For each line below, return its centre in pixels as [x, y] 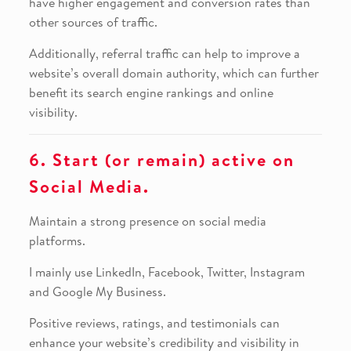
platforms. [57, 240]
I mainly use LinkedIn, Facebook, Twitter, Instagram [166, 271]
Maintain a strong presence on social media [147, 221]
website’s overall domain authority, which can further [174, 72]
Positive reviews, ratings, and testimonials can [154, 322]
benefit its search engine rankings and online [151, 92]
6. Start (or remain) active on [161, 159]
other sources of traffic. [93, 22]
